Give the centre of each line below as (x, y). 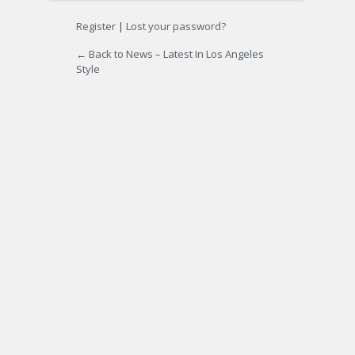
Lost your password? (176, 27)
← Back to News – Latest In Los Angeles (170, 54)
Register (96, 27)
